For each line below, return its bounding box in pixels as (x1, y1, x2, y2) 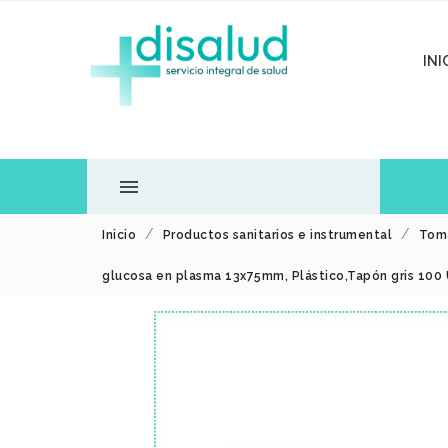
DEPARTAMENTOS (127, 288, 257, 304)
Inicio (102, 228, 136, 242)
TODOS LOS (127, 233, 214, 249)
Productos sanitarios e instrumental (162, 228, 396, 242)
